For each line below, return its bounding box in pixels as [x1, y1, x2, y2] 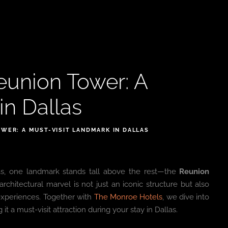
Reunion [179, 167, 210, 176]
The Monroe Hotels [94, 192, 163, 202]
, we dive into [162, 192, 210, 202]
